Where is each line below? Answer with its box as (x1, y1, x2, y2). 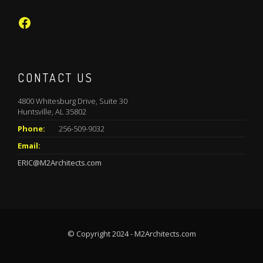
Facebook (17, 12, 78, 32)
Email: (18, 140, 41, 151)
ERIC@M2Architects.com (18, 157, 102, 168)
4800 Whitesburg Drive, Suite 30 (18, 96, 127, 107)
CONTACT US (18, 70, 93, 86)
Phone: (18, 123, 45, 134)
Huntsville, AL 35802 (18, 106, 86, 117)
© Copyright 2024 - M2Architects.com (67, 228, 196, 240)
